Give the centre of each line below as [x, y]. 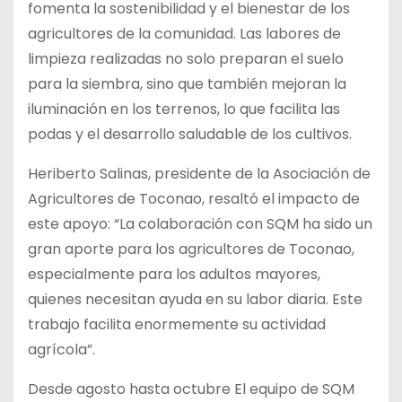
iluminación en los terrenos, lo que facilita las [184, 109]
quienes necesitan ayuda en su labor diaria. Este [195, 300]
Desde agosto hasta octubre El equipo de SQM [191, 389]
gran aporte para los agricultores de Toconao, [191, 249]
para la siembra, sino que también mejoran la [187, 84]
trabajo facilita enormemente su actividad [177, 325]
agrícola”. [61, 350]
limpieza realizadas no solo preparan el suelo [186, 59]
